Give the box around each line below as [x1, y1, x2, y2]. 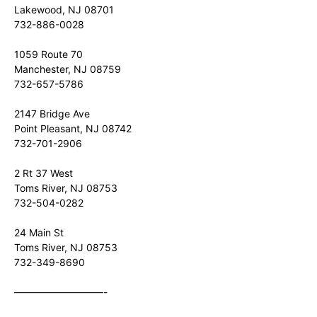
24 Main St [14, 226, 64, 238]
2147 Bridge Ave [14, 108, 90, 120]
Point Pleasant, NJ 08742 [14, 122, 132, 134]
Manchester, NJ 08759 [14, 63, 121, 75]
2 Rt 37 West [14, 167, 73, 179]
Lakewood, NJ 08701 [14, 4, 114, 16]
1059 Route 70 [14, 48, 83, 60]
